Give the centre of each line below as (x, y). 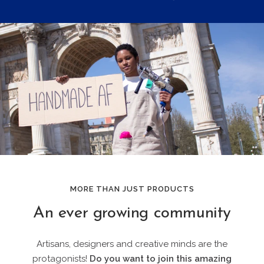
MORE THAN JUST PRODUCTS (132, 189)
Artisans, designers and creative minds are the (132, 244)
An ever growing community (132, 213)
